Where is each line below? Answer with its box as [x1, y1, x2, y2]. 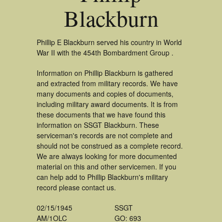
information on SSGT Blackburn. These [37, 120, 159, 130]
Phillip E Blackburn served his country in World [37, 37, 182, 47]
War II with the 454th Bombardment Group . [37, 48, 173, 57]
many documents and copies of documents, [37, 89, 173, 99]
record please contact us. [37, 182, 116, 192]
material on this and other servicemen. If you [37, 162, 176, 171]
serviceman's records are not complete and [37, 130, 172, 140]
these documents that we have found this [37, 110, 166, 119]
